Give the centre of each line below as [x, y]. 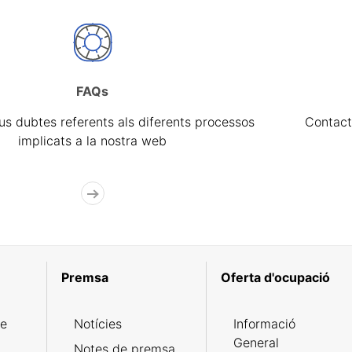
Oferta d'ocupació [275, 278]
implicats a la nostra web [93, 141]
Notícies [97, 324]
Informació [264, 324]
